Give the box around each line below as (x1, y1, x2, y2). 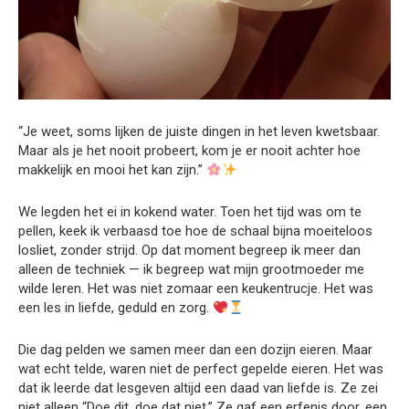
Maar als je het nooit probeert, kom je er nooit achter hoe (18, 142, 361, 160)
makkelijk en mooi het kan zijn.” (18, 162, 206, 179)
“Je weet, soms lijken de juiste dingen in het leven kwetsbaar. (18, 123, 380, 141)
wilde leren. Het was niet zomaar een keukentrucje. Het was (18, 280, 373, 298)
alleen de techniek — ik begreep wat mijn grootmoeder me (18, 261, 364, 278)
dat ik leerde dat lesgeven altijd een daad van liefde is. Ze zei (18, 380, 378, 397)
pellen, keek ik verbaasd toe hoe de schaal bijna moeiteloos (18, 223, 372, 240)
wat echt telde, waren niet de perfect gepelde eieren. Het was (18, 361, 383, 378)
